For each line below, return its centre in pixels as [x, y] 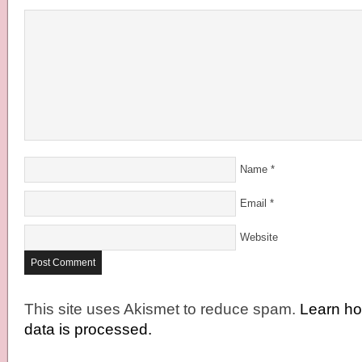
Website [259, 237]
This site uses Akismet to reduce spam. [162, 309]
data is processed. [88, 329]
